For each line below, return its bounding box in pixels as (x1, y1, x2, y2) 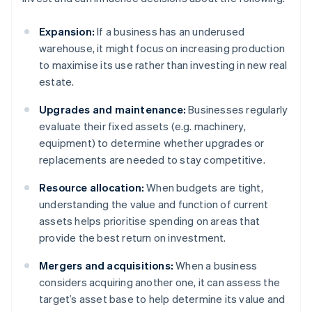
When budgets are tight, (144, 180, 263, 195)
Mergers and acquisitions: (39, 258, 173, 273)
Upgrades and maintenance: (39, 102, 186, 117)
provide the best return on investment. (39, 231, 226, 245)
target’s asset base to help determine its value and (39, 292, 286, 306)
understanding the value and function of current (39, 197, 269, 212)
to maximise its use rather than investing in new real (39, 58, 288, 72)
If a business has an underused (95, 24, 245, 39)
